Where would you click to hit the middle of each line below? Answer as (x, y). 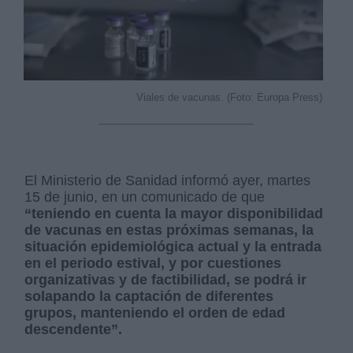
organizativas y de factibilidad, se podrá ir (166, 280)
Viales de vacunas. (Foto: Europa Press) (229, 98)
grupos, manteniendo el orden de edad (155, 313)
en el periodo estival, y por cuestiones (153, 264)
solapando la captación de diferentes (149, 297)
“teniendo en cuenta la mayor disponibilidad (174, 214)
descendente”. (74, 330)
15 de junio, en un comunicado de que (145, 197)
